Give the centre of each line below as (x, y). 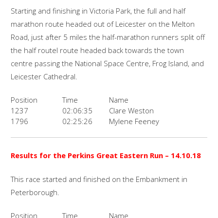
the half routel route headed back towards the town (98, 50)
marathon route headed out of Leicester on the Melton (103, 24)
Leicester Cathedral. (44, 77)
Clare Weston (132, 110)
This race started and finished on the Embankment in (99, 179)
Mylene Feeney (134, 121)
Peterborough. (35, 192)
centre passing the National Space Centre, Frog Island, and (108, 64)
